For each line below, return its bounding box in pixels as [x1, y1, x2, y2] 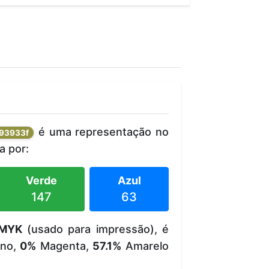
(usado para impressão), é [22, 222, 169, 235]
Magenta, [36, 239, 93, 252]
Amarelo [121, 239, 169, 252]
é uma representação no [34, 125, 169, 138]
